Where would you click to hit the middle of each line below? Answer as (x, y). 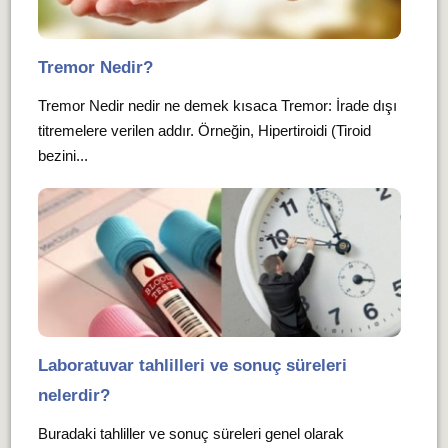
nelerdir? (73, 396)
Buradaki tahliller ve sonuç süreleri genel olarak (190, 434)
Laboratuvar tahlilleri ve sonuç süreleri (192, 366)
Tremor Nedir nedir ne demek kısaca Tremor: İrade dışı (217, 106)
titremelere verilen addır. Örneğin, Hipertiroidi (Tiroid (204, 131)
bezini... (62, 156)
